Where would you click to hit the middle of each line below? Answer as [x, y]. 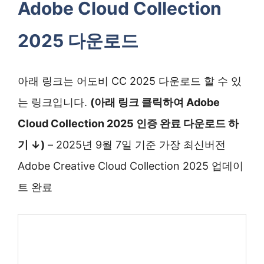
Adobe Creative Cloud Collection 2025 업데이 [131, 166]
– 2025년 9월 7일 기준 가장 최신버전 [135, 144]
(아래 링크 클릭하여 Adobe [155, 102]
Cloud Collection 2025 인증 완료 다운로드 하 [128, 123]
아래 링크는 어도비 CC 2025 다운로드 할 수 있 [130, 81]
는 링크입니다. [54, 102]
